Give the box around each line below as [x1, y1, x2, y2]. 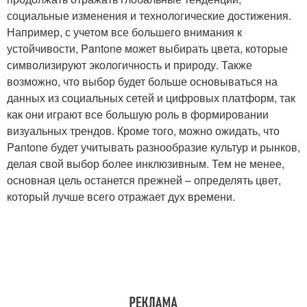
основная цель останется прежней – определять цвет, [7, 172, 281, 188]
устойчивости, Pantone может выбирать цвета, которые [7, 40, 288, 56]
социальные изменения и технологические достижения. [7, 8, 291, 23]
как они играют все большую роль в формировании [7, 106, 269, 122]
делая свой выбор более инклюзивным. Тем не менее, [7, 156, 284, 171]
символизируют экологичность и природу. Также [7, 57, 252, 73]
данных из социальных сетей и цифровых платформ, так [7, 90, 295, 106]
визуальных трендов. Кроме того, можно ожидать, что [7, 123, 280, 138]
